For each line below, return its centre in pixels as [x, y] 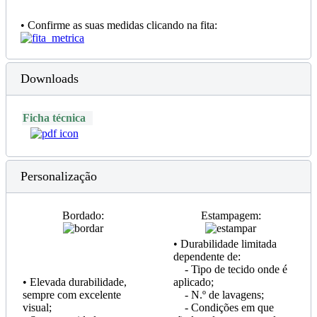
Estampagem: [231, 215]
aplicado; [194, 282]
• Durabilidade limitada [225, 243]
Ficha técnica [54, 117]
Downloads [50, 78]
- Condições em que [224, 307]
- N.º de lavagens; [219, 294]
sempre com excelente [72, 294]
